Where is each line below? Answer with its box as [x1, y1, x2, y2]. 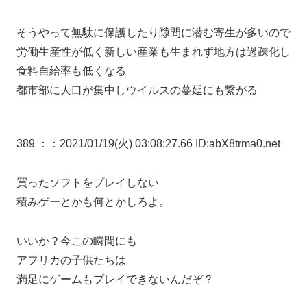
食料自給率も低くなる [16, 64, 126, 77]
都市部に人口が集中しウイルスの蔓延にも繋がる [16, 84, 258, 96]
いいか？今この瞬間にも [16, 234, 137, 247]
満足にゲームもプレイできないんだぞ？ [16, 273, 214, 285]
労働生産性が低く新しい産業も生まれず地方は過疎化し [16, 45, 291, 58]
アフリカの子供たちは [16, 254, 126, 266]
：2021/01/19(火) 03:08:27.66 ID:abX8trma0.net [49, 137, 280, 149]
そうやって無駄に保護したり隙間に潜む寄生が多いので [16, 26, 291, 38]
